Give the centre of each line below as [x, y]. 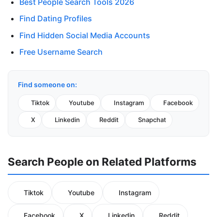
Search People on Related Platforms [102, 162]
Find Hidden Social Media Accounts [85, 35]
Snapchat [152, 120]
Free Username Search [61, 52]
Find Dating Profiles [56, 19]
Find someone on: [47, 85]
